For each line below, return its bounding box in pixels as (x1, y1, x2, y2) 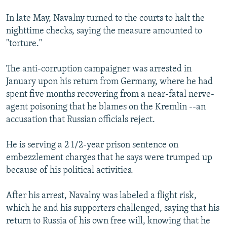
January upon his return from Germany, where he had (6, 77, 213, 87)
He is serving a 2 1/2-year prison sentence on (6, 140, 178, 150)
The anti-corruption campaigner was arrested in (6, 64, 192, 74)
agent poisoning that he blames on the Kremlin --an (6, 102, 206, 112)
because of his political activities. (6, 166, 133, 176)
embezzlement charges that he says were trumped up (6, 153, 212, 163)
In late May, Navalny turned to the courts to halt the (6, 14, 205, 24)
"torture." (6, 39, 42, 49)
